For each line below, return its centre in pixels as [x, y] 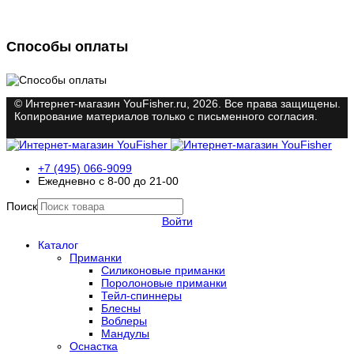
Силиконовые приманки [163, 271]
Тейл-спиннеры [141, 296]
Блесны [121, 309]
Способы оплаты [67, 47]
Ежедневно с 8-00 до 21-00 [108, 181]
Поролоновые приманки [164, 283]
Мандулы [125, 334]
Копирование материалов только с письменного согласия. [166, 117]
